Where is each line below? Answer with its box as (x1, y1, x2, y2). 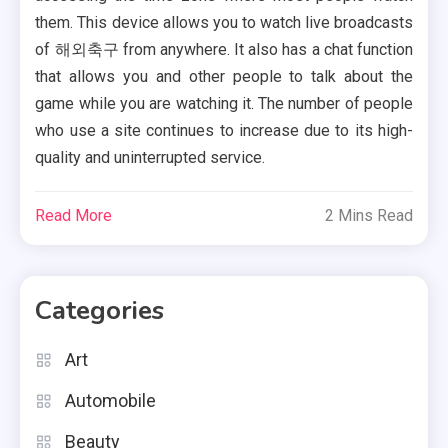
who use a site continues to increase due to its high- (35, 121, 413, 141)
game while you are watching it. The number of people (35, 94, 413, 114)
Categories (35, 293, 164, 329)
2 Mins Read (324, 206, 413, 226)
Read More (35, 206, 113, 226)
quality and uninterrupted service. (35, 148, 266, 168)
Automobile (65, 390, 156, 412)
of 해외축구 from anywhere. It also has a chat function (35, 40, 413, 60)
